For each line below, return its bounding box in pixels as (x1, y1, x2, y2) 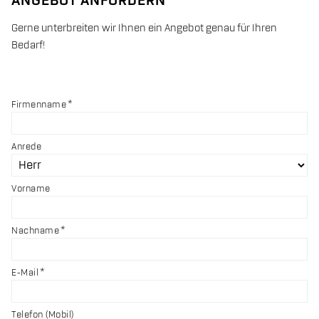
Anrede (11, 141, 41, 152)
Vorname (11, 183, 51, 194)
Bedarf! (11, 39, 45, 51)
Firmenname (11, 99, 66, 110)
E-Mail (11, 267, 38, 278)
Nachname (11, 225, 59, 236)
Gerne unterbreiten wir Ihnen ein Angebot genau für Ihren (11, 22, 277, 34)
